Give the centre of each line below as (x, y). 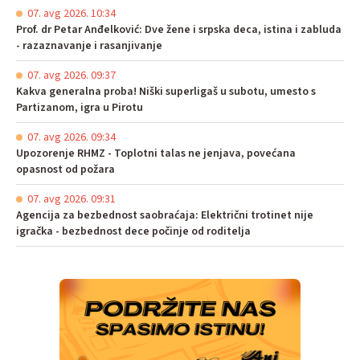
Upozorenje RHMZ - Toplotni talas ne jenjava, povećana (156, 153)
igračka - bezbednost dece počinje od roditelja (133, 231)
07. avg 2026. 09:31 (72, 199)
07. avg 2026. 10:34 (72, 13)
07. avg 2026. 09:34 (72, 137)
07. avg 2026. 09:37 (72, 75)
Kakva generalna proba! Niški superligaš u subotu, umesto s (166, 91)
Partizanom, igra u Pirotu (80, 107)
